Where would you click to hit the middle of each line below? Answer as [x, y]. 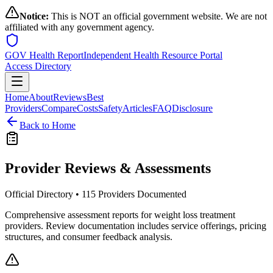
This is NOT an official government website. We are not [158, 16]
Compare [59, 108]
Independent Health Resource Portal [153, 55]
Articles [137, 108]
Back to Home [48, 125]
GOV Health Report [44, 55]
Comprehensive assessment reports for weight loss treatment [120, 214]
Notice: [34, 16]
